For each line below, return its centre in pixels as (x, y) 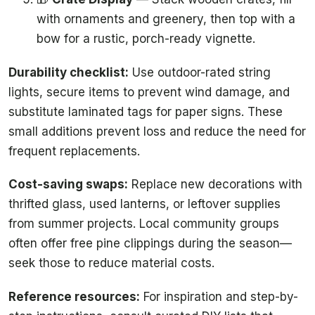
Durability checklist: (69, 72)
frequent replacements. (74, 151)
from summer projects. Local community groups (144, 224)
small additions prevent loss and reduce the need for (157, 131)
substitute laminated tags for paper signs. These (146, 111)
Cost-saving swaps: (68, 185)
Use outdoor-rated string (200, 72)
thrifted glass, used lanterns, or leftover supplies (144, 204)
